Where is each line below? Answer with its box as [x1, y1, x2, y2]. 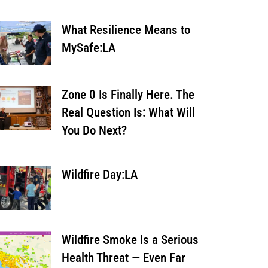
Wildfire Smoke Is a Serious [61, 233, 199, 248]
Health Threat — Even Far [61, 251, 185, 266]
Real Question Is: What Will [61, 105, 195, 120]
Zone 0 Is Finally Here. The [61, 87, 194, 102]
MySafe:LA [61, 40, 115, 55]
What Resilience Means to [61, 22, 190, 37]
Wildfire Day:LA [61, 167, 138, 182]
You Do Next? [61, 123, 127, 138]
